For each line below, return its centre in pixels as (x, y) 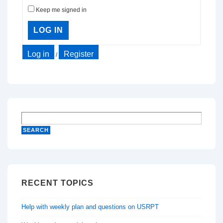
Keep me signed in (61, 10)
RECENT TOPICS (57, 183)
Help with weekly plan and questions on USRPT (90, 207)
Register (79, 54)
